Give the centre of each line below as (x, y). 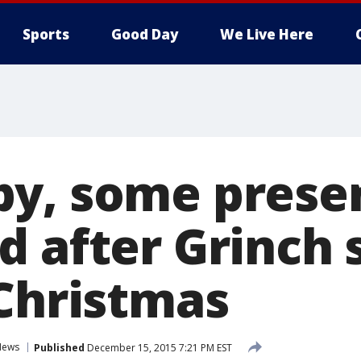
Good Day (145, 34)
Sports (46, 34)
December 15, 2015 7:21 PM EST (158, 347)
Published (59, 347)
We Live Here (267, 34)
